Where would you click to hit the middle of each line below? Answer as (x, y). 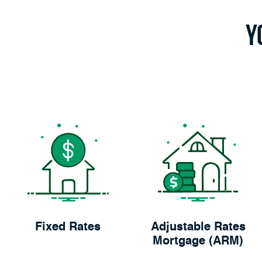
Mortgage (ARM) (198, 242)
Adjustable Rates (198, 228)
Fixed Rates (68, 228)
